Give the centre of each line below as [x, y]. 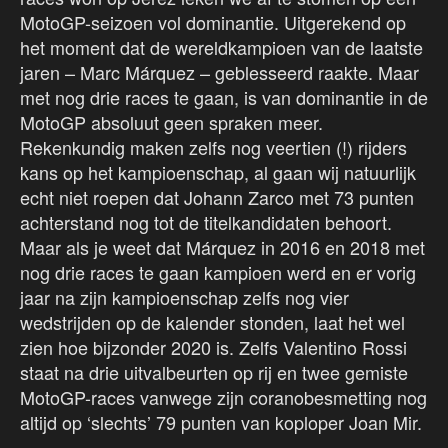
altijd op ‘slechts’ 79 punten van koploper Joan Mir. [221, 422]
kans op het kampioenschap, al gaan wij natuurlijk [218, 172]
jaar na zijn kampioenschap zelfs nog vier [184, 297]
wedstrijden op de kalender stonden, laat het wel [212, 322]
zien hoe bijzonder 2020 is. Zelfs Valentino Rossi [213, 347]
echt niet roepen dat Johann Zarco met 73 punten [217, 197]
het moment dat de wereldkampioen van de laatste [221, 47]
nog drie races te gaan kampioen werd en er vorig [218, 272]
